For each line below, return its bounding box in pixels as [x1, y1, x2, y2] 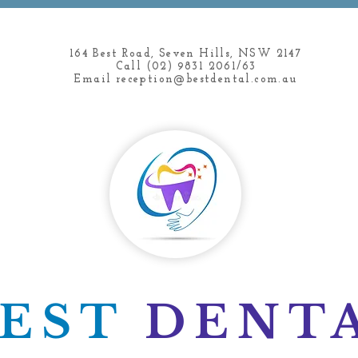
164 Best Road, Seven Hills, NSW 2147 [69, 48, 303, 60]
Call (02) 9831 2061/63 [115, 61, 257, 73]
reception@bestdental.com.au [115, 74, 297, 86]
